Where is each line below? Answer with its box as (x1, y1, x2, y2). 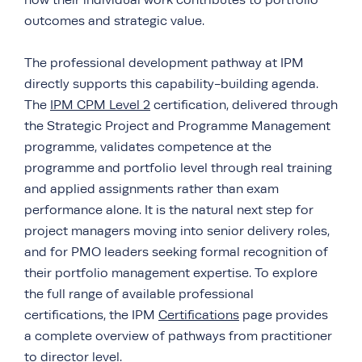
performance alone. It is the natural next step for (24, 203, 314, 218)
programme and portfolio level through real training (24, 161, 332, 176)
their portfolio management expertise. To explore (24, 266, 318, 281)
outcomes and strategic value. (24, 14, 204, 29)
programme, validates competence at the (24, 140, 271, 155)
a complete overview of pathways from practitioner (24, 329, 332, 344)
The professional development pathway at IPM (24, 56, 304, 71)
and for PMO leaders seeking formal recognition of (24, 245, 328, 260)
